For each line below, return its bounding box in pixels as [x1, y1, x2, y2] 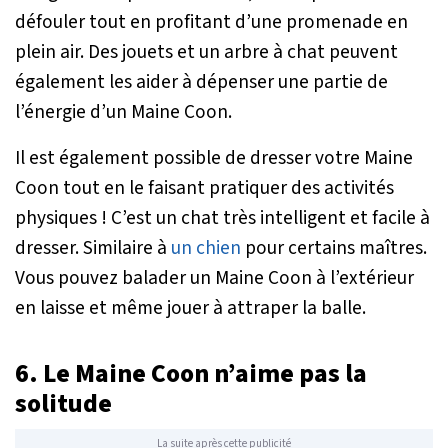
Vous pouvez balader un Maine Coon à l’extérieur [15, 263, 414, 292]
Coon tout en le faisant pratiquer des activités [15, 173, 394, 202]
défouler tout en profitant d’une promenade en [15, 7, 408, 36]
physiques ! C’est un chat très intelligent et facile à [15, 203, 430, 232]
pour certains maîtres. [241, 233, 427, 262]
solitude [15, 385, 112, 422]
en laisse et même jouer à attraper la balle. [15, 293, 366, 322]
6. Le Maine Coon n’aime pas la [15, 355, 367, 392]
